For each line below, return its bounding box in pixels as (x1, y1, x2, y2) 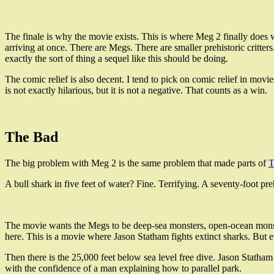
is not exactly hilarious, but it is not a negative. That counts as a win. (5, 84, 267, 95)
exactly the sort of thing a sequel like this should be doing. (5, 53, 228, 64)
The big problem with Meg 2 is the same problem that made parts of (5, 157, 268, 168)
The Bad (5, 128, 58, 145)
